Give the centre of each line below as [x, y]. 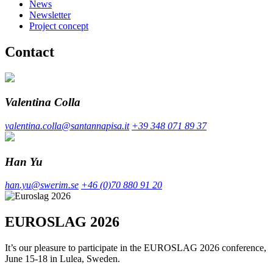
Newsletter [50, 15]
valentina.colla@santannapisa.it [67, 126]
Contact [30, 51]
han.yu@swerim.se [42, 185]
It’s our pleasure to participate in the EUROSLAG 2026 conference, [136, 248]
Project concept [59, 26]
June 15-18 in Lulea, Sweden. [62, 259]
